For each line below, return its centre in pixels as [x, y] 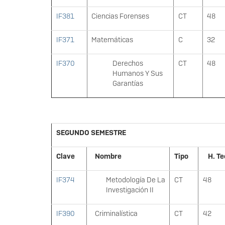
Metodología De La [135, 180]
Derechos [128, 64]
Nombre [108, 156]
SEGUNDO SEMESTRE [91, 133]
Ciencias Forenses [120, 16]
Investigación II [130, 190]
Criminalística [116, 214]
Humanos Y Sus [137, 74]
